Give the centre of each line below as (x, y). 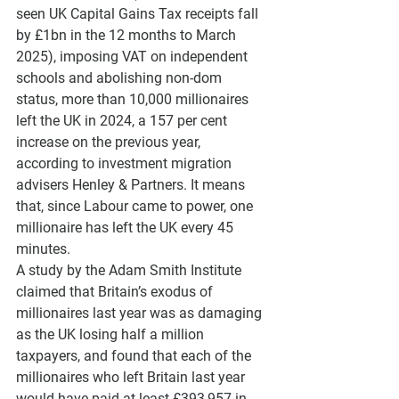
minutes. (45, 248)
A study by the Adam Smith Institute (130, 270)
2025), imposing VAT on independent (134, 56)
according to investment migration (126, 163)
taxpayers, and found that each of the (135, 355)
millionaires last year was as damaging (141, 313)
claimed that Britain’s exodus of (116, 291)
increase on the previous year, (110, 142)
